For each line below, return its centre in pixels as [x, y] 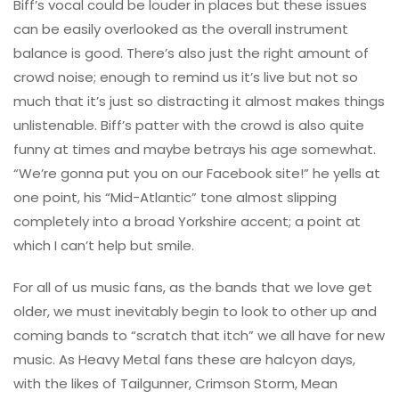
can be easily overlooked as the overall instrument [181, 28]
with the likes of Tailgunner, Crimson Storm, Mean [175, 383]
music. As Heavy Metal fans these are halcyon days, [184, 359]
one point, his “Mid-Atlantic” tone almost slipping [175, 197]
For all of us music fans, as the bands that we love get [193, 287]
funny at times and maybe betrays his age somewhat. [195, 149]
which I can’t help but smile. [104, 245]
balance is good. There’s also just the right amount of [191, 53]
